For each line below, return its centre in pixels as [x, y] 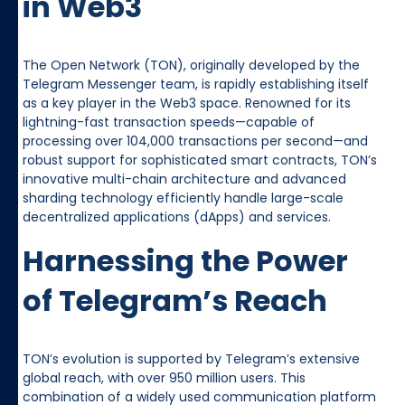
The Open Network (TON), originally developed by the [191, 65]
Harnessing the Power [185, 260]
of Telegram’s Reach [175, 300]
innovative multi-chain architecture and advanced [184, 179]
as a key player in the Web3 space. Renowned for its [187, 103]
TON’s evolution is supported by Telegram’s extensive [191, 358]
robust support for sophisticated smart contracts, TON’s [200, 160]
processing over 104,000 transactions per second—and [195, 141]
